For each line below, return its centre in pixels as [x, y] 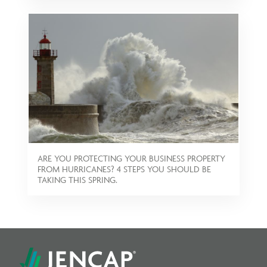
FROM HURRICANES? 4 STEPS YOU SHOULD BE [125, 169]
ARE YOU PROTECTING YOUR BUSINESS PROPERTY [132, 158]
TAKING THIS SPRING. [78, 179]
